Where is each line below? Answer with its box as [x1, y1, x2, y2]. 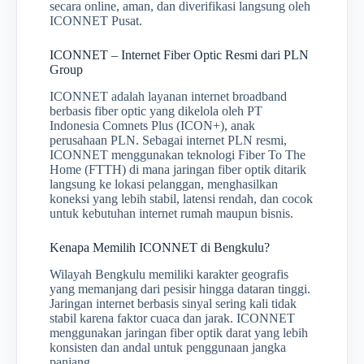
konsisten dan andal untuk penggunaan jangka [50, 340, 286, 354]
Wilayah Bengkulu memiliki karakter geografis [50, 266, 288, 281]
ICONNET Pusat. [50, 14, 142, 28]
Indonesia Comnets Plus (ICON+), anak [50, 119, 255, 133]
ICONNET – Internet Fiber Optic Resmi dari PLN [50, 48, 309, 63]
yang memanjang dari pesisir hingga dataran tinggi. [50, 281, 310, 296]
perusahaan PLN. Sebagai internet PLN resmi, [50, 133, 287, 148]
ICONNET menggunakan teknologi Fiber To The [50, 148, 305, 162]
